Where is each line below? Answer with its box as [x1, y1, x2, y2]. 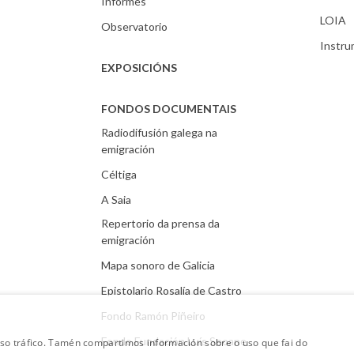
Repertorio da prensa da [101, 217, 220, 230]
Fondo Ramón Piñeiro [101, 309, 206, 322]
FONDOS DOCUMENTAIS [101, 102, 237, 115]
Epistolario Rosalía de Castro [101, 284, 243, 297]
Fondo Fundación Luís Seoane [101, 334, 247, 348]
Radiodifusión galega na [101, 126, 218, 139]
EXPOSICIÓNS [101, 61, 178, 74]
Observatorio [101, 20, 168, 33]
